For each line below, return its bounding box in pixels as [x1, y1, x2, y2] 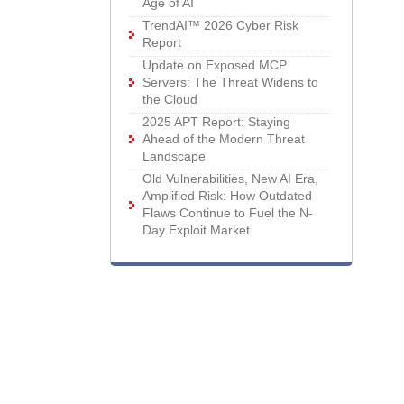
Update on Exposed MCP [142, 58, 288, 72]
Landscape [142, 149, 207, 163]
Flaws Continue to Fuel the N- [142, 206, 314, 220]
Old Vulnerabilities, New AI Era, [142, 171, 319, 186]
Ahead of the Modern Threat [142, 132, 306, 146]
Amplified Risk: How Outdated [142, 188, 313, 203]
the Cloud [142, 92, 198, 106]
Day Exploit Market [142, 223, 251, 237]
